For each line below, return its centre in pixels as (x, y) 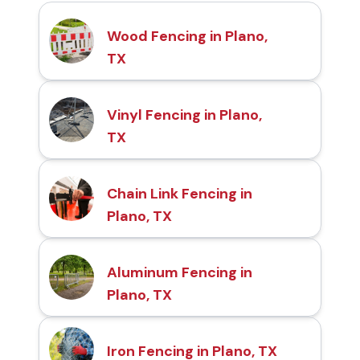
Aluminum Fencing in (180, 273)
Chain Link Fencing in (180, 194)
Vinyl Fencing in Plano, (184, 115)
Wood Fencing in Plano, (187, 37)
